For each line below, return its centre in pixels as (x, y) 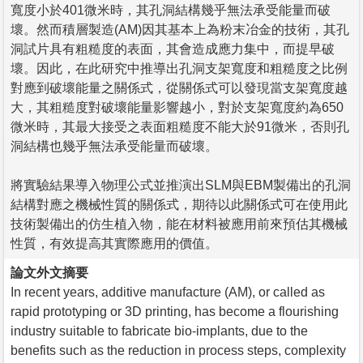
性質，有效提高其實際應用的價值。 (114, 243)
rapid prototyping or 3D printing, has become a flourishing (175, 311)
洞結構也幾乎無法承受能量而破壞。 (114, 146)
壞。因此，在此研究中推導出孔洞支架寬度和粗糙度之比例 (179, 68)
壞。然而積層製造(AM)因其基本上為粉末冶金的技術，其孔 (180, 29)
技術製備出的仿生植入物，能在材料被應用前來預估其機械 (179, 224)
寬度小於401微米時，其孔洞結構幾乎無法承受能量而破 (171, 10)
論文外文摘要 (49, 272)
